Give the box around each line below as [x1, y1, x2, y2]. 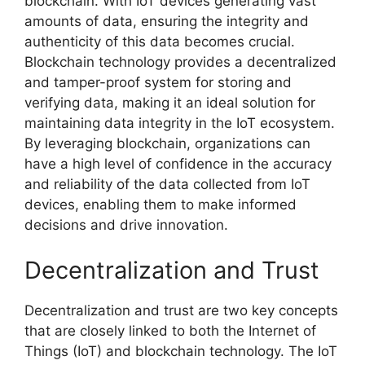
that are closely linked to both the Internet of [24, 322, 316, 339]
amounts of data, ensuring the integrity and [24, 13, 309, 30]
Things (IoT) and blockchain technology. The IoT [24, 342, 337, 359]
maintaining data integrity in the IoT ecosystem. [24, 115, 335, 132]
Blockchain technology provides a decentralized [24, 54, 336, 71]
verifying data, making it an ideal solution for [24, 95, 315, 112]
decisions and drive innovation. [24, 217, 228, 234]
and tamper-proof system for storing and [24, 74, 292, 91]
